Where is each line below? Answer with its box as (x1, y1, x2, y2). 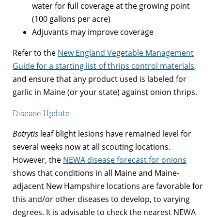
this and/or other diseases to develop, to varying (13, 193, 190, 204)
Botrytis (13, 128, 38, 139)
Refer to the (13, 47, 58, 58)
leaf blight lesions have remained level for (38, 128, 191, 139)
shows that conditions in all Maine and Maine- (13, 167, 179, 178)
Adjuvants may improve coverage (32, 26, 154, 37)
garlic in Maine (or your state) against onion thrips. (13, 86, 197, 97)
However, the (13, 154, 63, 165)
